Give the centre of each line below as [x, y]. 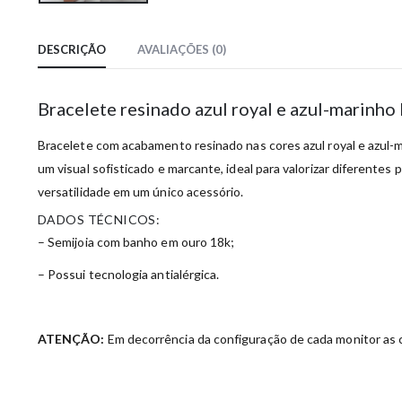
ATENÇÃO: [71, 339]
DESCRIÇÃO [72, 50]
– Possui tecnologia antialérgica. [129, 275]
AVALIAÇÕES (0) [182, 50]
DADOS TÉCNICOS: [99, 220]
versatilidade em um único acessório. [141, 192]
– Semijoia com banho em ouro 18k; [136, 242]
